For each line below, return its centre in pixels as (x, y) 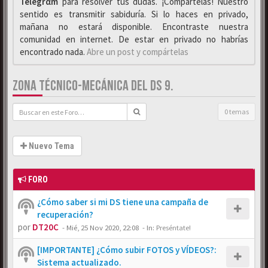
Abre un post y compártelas (138, 52)
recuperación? (65, 214)
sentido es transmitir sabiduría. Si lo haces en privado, (134, 14)
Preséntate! (173, 227)
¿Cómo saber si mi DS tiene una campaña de (123, 202)
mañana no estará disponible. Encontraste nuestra (134, 27)
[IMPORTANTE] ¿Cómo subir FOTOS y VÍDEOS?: (127, 250)
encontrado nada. (53, 52)
